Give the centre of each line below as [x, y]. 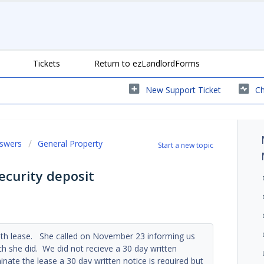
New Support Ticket [183, 90]
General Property [70, 143]
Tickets [47, 63]
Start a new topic [186, 145]
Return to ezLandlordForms [147, 63]
